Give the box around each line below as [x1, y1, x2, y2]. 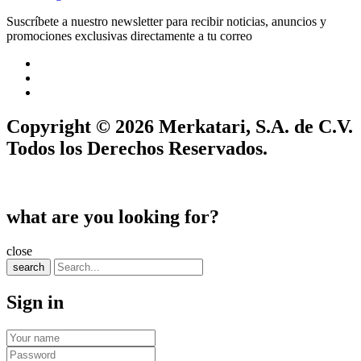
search [13, 260, 44, 273]
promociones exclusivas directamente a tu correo [6, 29, 252, 44]
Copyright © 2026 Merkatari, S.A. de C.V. [6, 116, 353, 138]
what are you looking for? [6, 206, 219, 228]
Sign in [6, 291, 64, 313]
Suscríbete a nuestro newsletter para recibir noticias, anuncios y [6, 15, 326, 29]
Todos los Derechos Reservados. [6, 138, 268, 160]
